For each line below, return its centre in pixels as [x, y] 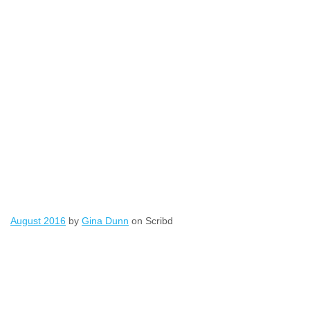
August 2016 [38, 221]
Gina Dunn [105, 221]
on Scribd [151, 221]
